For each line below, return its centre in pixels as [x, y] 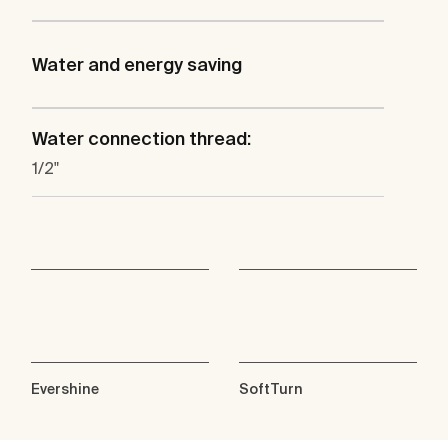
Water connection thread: [141, 139]
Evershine [65, 389]
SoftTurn [271, 389]
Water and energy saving [137, 65]
